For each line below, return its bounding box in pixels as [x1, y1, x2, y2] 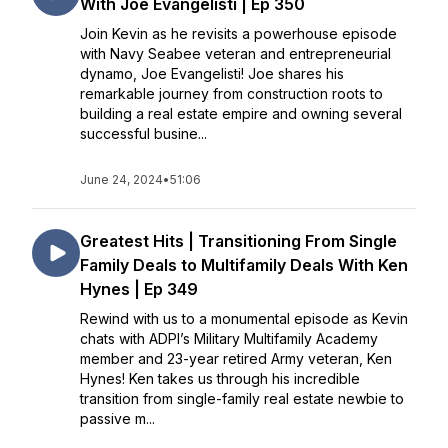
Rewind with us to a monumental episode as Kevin [80, 310, 408, 327]
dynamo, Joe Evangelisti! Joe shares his [80, 65, 344, 82]
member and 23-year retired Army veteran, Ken [80, 350, 392, 367]
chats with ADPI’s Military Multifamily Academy [80, 330, 378, 347]
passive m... [80, 410, 155, 427]
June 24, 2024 [80, 172, 163, 187]
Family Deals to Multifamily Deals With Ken [80, 255, 408, 275]
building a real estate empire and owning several [80, 105, 402, 122]
